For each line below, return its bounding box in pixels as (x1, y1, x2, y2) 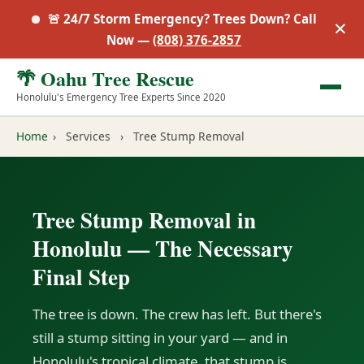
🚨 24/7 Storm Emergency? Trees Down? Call (47, 11, 317, 27)
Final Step (32, 261, 130, 292)
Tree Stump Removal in (32, 204, 256, 236)
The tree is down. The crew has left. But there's (32, 305, 322, 323)
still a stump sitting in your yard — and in (32, 328, 288, 347)
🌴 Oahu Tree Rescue (16, 64, 194, 93)
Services (66, 128, 110, 144)
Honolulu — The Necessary (32, 232, 293, 264)
